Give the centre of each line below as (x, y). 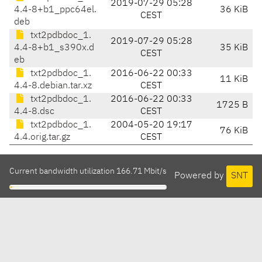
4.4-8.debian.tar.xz (53, 86)
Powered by (200, 176)
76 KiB (234, 131)
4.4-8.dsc (34, 112)
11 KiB (234, 80)
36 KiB (234, 10)
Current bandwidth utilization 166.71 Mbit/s (88, 172)
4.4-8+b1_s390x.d (54, 48)
